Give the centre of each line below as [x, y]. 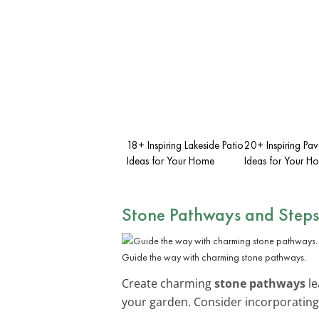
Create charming [168, 283]
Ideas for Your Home [171, 161]
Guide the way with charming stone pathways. [214, 257]
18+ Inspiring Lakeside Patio [185, 145]
